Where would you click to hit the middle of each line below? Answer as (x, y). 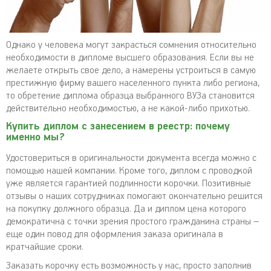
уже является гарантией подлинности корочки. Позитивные (129, 184)
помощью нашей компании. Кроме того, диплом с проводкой (129, 171)
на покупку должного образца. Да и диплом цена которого (126, 209)
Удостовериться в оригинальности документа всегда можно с (131, 158)
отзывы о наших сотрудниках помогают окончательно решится (134, 196)
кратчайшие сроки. (45, 247)
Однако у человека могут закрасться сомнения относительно (131, 45)
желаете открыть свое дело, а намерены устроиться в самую (131, 70)
